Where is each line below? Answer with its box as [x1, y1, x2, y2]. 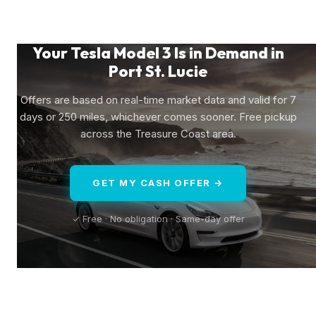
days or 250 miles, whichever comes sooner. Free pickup [19, 109, 297, 123]
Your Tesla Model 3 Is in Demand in [32, 42, 284, 63]
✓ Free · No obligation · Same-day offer [71, 212, 245, 224]
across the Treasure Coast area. [80, 126, 236, 140]
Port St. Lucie [109, 61, 207, 81]
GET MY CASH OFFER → [92, 176, 224, 188]
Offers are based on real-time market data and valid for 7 [20, 92, 296, 107]
